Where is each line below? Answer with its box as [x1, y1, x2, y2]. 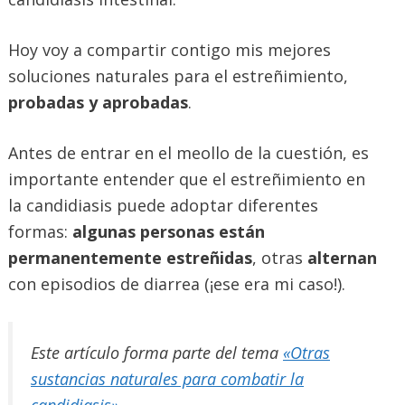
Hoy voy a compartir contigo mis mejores [8, 38, 331, 61]
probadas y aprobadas [8, 90, 188, 113]
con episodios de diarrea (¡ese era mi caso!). [8, 272, 345, 295]
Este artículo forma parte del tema [31, 341, 283, 363]
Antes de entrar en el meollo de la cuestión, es [8, 141, 369, 164]
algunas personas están [68, 220, 265, 242]
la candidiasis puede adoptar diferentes [8, 193, 318, 216]
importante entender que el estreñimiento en [8, 167, 365, 190]
